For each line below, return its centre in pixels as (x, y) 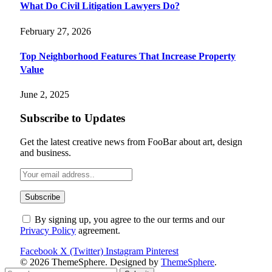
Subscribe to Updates (73, 118)
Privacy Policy (48, 230)
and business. (46, 152)
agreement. (98, 230)
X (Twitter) (82, 251)
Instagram (124, 251)
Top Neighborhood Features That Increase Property (128, 56)
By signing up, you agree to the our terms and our (128, 219)
